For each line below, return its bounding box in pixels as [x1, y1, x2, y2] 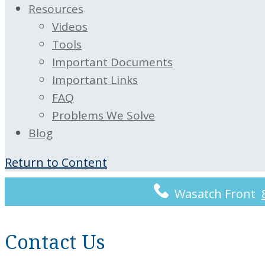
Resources [28, 1, 83, 17]
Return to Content [5, 154, 107, 170]
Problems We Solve [52, 108, 155, 123]
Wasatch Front [169, 186, 261, 202]
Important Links [52, 72, 138, 88]
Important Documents [52, 54, 173, 70]
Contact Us [5, 230, 105, 254]
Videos [52, 19, 88, 34]
